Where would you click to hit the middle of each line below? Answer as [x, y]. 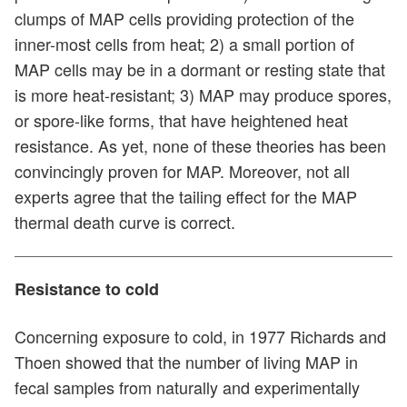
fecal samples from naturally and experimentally [187, 387]
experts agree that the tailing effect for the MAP [186, 197]
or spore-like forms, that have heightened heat [181, 120]
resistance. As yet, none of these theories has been [200, 146]
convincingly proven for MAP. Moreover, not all [182, 171]
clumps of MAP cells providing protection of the [184, 19]
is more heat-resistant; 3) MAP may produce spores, [203, 95]
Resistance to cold [87, 289]
